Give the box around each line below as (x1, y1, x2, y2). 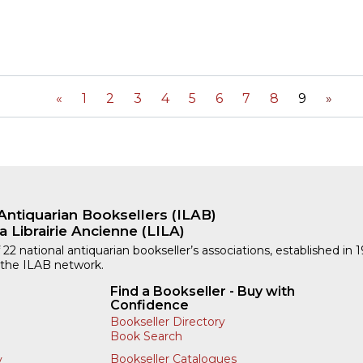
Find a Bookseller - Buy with (109, 284, 295, 300)
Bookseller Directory (109, 314, 225, 330)
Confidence (109, 297, 189, 314)
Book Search (109, 329, 182, 344)
